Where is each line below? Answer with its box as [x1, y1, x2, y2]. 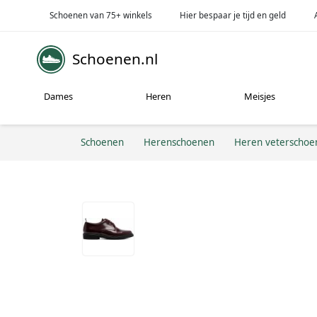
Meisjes [244, 90, 276, 103]
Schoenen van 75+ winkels [49, 9, 152, 21]
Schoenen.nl [72, 49, 158, 69]
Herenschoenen [144, 135, 214, 149]
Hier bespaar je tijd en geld [180, 9, 287, 21]
